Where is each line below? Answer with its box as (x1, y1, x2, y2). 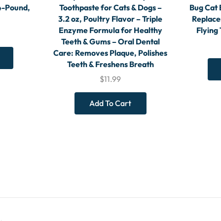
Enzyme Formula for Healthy (58, 25, 162, 36)
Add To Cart (89, 98, 132, 109)
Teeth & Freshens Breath (67, 59, 154, 70)
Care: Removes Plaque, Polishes (53, 48, 168, 58)
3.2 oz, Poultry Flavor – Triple (58, 14, 163, 24)
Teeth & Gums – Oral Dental (61, 37, 160, 47)
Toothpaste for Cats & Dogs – (59, 2, 162, 13)
